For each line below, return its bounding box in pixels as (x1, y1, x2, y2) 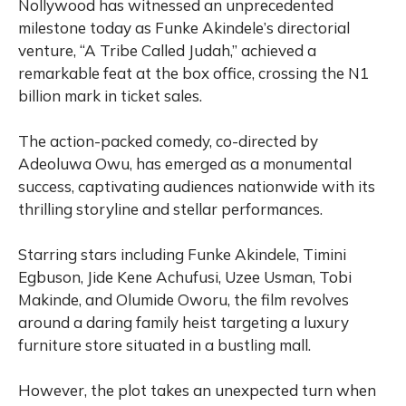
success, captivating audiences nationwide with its (18, 177, 375, 197)
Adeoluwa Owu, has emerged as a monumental (18, 154, 352, 174)
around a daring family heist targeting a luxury (18, 313, 349, 333)
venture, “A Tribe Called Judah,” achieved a (18, 41, 316, 61)
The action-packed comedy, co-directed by (18, 131, 318, 151)
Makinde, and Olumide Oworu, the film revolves (18, 290, 349, 310)
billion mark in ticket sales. (18, 86, 202, 106)
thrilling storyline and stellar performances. (18, 199, 323, 219)
